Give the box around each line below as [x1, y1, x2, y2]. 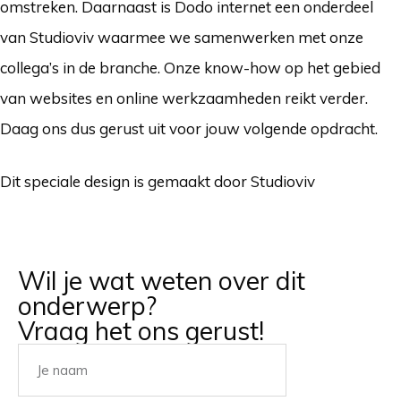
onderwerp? [18, 289, 157, 321]
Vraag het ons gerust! [18, 314, 264, 346]
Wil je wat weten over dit [18, 264, 305, 296]
